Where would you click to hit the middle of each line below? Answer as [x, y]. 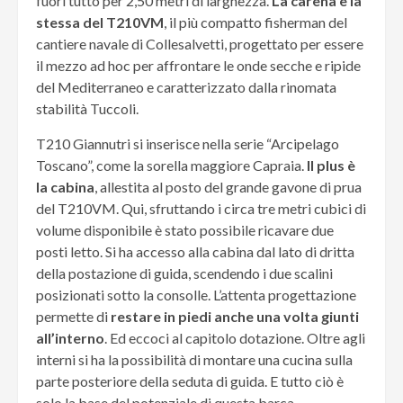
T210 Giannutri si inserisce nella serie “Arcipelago [188, 143]
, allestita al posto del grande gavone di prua [228, 187]
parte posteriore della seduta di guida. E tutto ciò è [190, 381]
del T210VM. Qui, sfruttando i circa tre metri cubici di [201, 208]
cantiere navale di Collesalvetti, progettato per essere [200, 44]
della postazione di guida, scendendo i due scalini [184, 273]
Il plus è [331, 165]
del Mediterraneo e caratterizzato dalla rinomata [186, 87]
